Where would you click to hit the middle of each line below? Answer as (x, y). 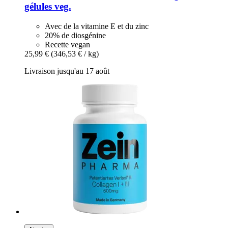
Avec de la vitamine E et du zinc (97, 26)
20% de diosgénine (75, 35)
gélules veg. (48, 7)
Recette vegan (67, 44)
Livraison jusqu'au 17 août (67, 71)
